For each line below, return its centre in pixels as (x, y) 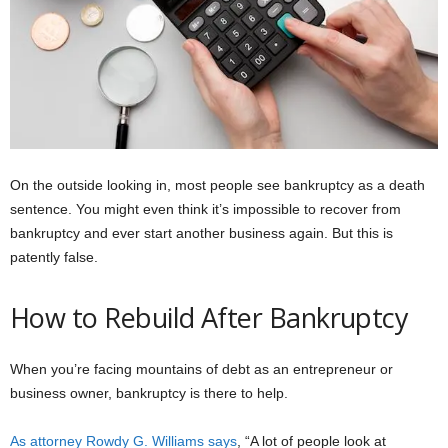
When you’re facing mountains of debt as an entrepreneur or (201, 369)
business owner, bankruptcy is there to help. (149, 393)
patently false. (56, 257)
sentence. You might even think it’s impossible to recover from (205, 209)
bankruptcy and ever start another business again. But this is (201, 233)
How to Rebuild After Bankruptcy (209, 318)
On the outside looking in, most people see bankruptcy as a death (217, 185)
